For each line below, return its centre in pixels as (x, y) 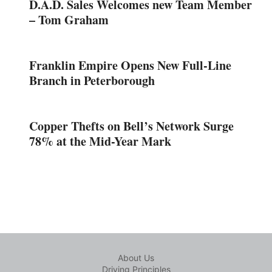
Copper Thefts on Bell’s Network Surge (131, 126)
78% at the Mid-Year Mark (100, 141)
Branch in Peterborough (92, 80)
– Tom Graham (69, 19)
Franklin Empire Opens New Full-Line (130, 65)
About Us (136, 257)
